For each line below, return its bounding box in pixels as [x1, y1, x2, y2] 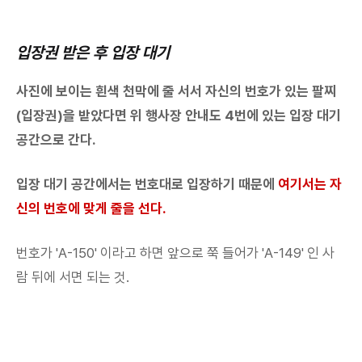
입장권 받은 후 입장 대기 [16, 43, 170, 63]
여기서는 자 [278, 176, 342, 193]
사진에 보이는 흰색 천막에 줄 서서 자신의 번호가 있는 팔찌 [16, 83, 336, 100]
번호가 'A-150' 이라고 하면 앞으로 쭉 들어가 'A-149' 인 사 [16, 245, 335, 262]
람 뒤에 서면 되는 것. [16, 269, 129, 286]
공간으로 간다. [16, 132, 96, 149]
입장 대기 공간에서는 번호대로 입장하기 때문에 [16, 176, 278, 193]
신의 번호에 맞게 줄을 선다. [16, 200, 166, 217]
